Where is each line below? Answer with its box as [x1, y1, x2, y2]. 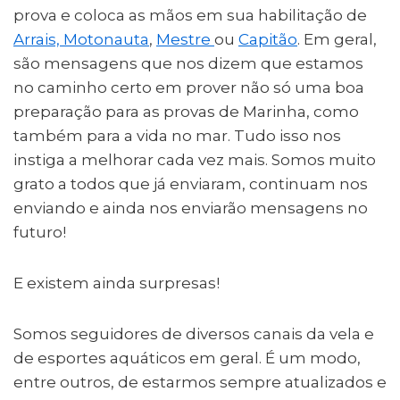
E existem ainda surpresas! [13, 273, 220, 292]
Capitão [238, 29, 297, 48]
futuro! [13, 222, 66, 241]
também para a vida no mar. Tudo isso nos [13, 126, 341, 145]
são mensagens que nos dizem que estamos [13, 54, 363, 72]
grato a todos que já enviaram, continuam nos [13, 174, 368, 193]
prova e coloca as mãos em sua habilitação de [13, 5, 367, 24]
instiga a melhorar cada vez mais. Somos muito [13, 150, 376, 169]
